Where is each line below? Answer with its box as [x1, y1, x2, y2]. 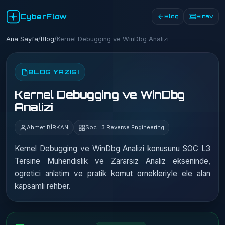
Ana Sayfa [6, 35, 38, 43]
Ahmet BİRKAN [27, 124, 68, 131]
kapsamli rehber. [15, 181, 71, 191]
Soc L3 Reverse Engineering [85, 124, 164, 131]
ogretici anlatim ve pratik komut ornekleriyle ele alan [15, 169, 210, 178]
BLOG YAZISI [28, 68, 79, 76]
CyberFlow [20, 12, 67, 21]
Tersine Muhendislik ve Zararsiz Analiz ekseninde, [15, 156, 210, 166]
